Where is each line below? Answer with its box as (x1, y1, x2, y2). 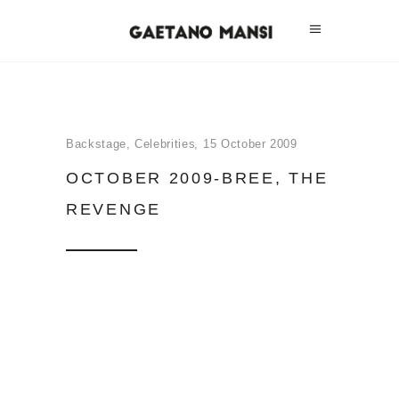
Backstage (66, 137, 126, 151)
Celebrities (134, 137, 196, 151)
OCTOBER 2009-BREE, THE (66, 169, 329, 187)
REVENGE (66, 200, 161, 218)
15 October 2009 (202, 137, 297, 151)
